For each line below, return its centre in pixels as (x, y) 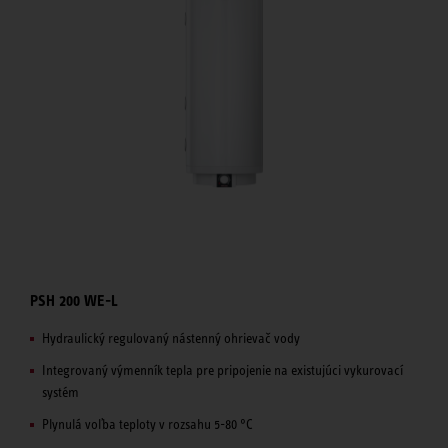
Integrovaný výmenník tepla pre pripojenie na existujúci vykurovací (222, 370)
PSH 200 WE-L (74, 300)
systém (60, 392)
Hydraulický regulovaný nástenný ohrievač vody (171, 338)
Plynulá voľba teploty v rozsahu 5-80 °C (147, 424)
